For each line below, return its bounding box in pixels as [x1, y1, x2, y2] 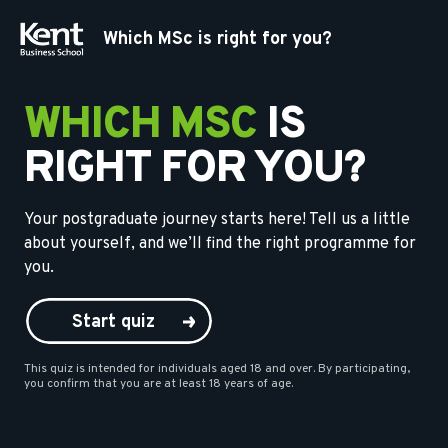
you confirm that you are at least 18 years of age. [24, 376, 293, 392]
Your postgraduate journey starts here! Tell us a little [24, 210, 410, 230]
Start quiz [71, 310, 155, 334]
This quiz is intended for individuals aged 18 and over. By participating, [24, 361, 410, 377]
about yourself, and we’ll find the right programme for [24, 234, 416, 254]
